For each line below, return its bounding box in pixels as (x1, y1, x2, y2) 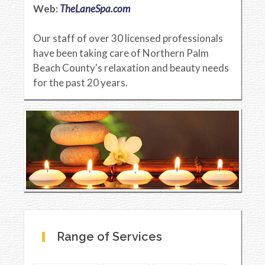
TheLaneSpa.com (60, 2, 130, 15)
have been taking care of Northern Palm (33, 47, 209, 59)
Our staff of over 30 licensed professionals (33, 32, 223, 44)
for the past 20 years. (33, 76, 128, 89)
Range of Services (54, 230, 162, 244)
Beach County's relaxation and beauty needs (33, 62, 229, 74)
